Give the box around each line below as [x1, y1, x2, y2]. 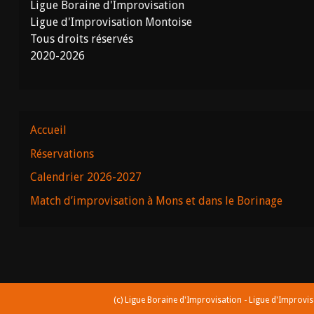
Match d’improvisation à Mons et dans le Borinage [29, 193, 282, 207]
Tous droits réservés [29, 32, 133, 46]
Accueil [29, 123, 67, 137]
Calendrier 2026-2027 [29, 170, 142, 184]
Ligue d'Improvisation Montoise [29, 15, 192, 29]
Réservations [29, 146, 94, 161]
